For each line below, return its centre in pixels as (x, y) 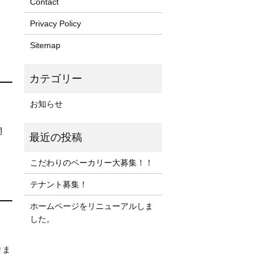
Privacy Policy (55, 23)
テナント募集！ (58, 184)
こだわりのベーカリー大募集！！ (91, 162)
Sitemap (45, 45)
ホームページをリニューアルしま (91, 206)
